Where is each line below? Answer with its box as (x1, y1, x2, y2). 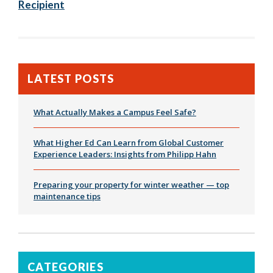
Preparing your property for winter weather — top (34, 179, 229, 191)
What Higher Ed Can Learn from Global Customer (34, 137, 224, 149)
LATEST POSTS (27, 72, 115, 86)
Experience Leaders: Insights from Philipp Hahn (34, 149, 216, 160)
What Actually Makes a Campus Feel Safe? (34, 107, 196, 118)
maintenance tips (34, 191, 101, 202)
